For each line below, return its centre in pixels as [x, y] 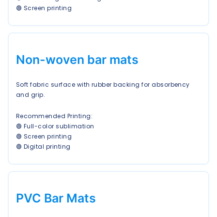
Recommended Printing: [54, 116]
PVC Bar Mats [56, 198]
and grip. [31, 94]
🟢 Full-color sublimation [55, 126]
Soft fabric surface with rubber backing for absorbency [103, 84]
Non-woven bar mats [77, 59]
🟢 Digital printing [43, 147]
